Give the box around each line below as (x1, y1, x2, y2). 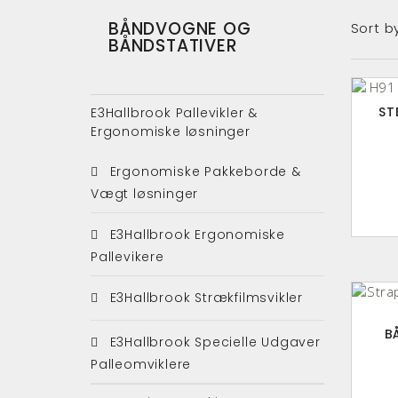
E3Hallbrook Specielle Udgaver (105, 332, 321, 351)
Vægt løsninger (91, 184, 199, 203)
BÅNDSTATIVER (108, 33, 238, 58)
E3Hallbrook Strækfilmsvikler (105, 288, 304, 306)
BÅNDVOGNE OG (108, 16, 251, 41)
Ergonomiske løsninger (91, 122, 251, 140)
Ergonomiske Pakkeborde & (105, 162, 301, 180)
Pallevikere (91, 247, 164, 266)
